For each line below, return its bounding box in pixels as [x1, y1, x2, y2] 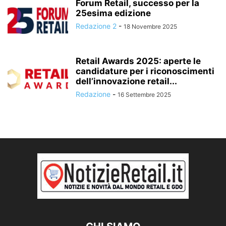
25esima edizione [76, 8, 151, 19]
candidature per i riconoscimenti [76, 66, 214, 77]
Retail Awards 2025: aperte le [76, 56, 201, 67]
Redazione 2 [76, 22, 117, 31]
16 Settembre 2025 [118, 91, 171, 99]
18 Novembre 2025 [124, 23, 177, 31]
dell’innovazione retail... [76, 76, 177, 87]
